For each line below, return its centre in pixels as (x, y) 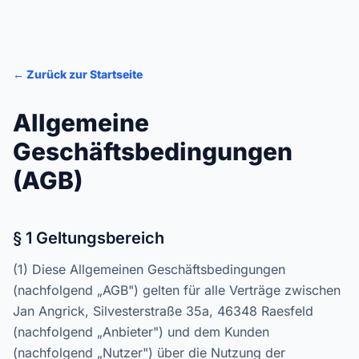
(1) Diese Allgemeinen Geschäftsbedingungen (149, 269)
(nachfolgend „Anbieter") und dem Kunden (141, 332)
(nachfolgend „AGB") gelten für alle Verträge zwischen (177, 290)
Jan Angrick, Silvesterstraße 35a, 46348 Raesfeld (163, 311)
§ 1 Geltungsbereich (89, 238)
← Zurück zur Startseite (78, 74)
